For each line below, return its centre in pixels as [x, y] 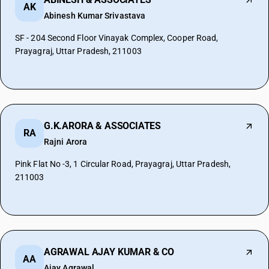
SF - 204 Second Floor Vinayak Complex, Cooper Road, [117, 38]
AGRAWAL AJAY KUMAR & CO [109, 252]
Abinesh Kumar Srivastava [95, 16]
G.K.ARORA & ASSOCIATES [103, 126]
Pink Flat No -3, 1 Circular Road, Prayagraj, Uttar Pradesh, [123, 164]
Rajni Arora [65, 142]
